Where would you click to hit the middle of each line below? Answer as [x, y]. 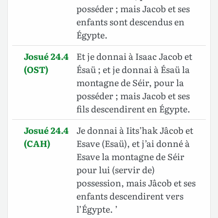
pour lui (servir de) [116, 170]
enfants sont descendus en [130, 22]
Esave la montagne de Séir [130, 157]
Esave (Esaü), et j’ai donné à [133, 144]
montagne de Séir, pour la [130, 83]
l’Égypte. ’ [97, 209]
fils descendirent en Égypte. [133, 109]
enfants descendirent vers [130, 196]
